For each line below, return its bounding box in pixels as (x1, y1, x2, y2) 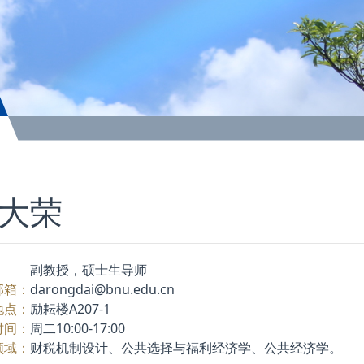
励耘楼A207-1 (30, 299, 110, 318)
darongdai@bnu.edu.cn (30, 279, 175, 298)
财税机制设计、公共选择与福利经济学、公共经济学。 (30, 338, 342, 357)
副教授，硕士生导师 (30, 260, 147, 279)
